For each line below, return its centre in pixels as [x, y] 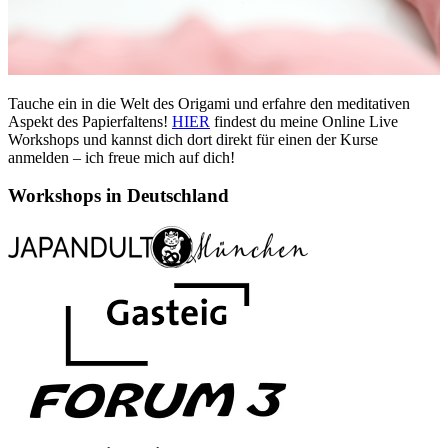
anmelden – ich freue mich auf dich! [121, 157]
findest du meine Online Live [304, 121]
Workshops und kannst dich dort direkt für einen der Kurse [193, 139]
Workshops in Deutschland [118, 196]
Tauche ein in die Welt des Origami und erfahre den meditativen [209, 103]
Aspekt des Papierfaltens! [90, 121]
